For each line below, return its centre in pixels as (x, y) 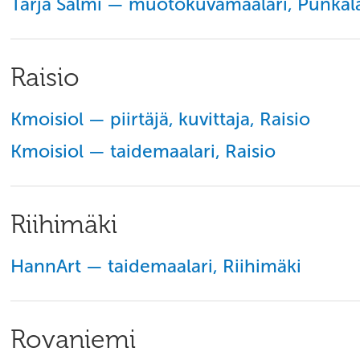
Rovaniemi (73, 339)
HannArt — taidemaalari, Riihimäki (156, 266)
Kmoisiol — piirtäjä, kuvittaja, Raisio (160, 119)
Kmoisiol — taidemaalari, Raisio (143, 151)
